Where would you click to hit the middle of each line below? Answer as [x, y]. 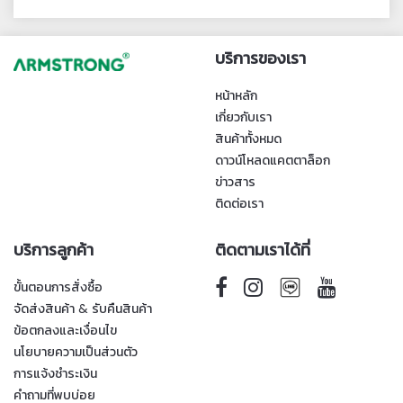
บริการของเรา [260, 58]
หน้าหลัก [236, 95]
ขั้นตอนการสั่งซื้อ [58, 287]
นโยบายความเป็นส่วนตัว [76, 352]
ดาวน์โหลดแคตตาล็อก [273, 160]
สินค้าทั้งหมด [248, 139]
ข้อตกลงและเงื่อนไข [65, 330]
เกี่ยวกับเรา [243, 117]
